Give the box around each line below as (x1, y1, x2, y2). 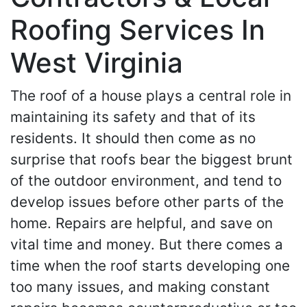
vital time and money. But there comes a (10, 235, 283, 253)
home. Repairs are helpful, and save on (10, 214, 273, 232)
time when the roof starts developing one (10, 256, 290, 274)
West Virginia (10, 45, 183, 79)
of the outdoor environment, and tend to (10, 171, 282, 189)
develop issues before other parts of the (10, 193, 284, 210)
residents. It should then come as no (10, 129, 256, 147)
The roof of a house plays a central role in (10, 86, 291, 104)
